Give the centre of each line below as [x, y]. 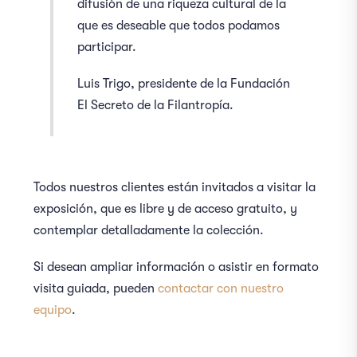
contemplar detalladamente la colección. [149, 231]
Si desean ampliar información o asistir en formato [177, 267]
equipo [53, 310]
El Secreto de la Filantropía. [156, 106]
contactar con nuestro [221, 289]
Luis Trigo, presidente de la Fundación [184, 84]
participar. [107, 47]
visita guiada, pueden [96, 289]
